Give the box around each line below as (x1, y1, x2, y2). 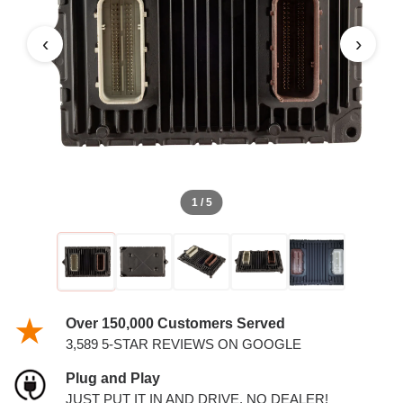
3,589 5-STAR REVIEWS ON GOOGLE (65, 336, 301, 352)
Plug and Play (65, 371, 160, 386)
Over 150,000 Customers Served (65, 316, 285, 331)
